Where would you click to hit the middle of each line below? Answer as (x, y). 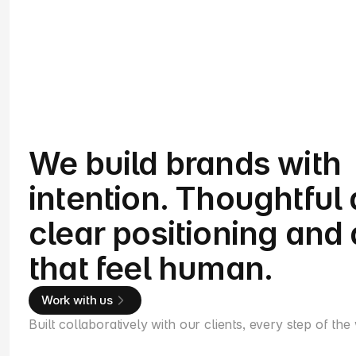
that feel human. (151, 268)
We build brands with (185, 163)
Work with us (77, 300)
